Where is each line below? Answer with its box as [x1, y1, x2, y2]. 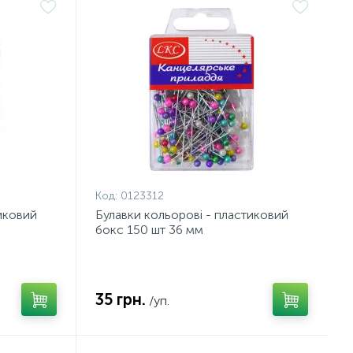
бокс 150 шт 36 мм [95, 222, 204, 237]
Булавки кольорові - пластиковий [95, 207, 289, 222]
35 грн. [95, 290, 147, 309]
